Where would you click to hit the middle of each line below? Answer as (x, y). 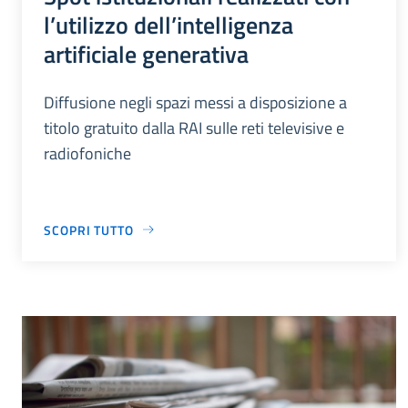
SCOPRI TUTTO (89, 229)
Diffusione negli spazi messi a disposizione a (195, 102)
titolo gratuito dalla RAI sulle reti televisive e (194, 127)
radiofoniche (87, 153)
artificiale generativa (146, 53)
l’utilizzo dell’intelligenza (168, 24)
